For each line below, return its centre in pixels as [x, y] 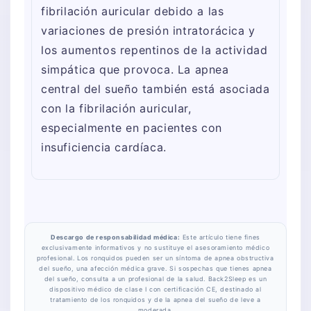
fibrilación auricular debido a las [133, 11]
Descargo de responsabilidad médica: [116, 237]
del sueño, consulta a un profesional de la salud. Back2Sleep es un [155, 279]
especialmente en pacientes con [132, 128]
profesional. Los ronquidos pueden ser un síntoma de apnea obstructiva [155, 258]
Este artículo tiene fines [220, 237]
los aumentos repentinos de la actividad [154, 50]
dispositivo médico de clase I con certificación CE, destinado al [155, 289]
